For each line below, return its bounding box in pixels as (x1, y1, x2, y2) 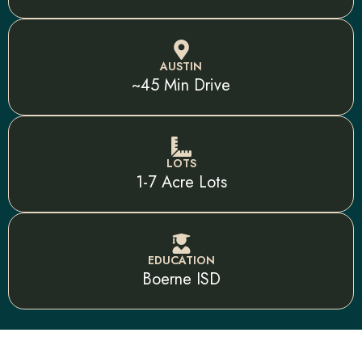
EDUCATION (147, 251, 215, 268)
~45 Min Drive (132, 73, 230, 97)
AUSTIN (160, 57, 202, 74)
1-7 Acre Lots (135, 170, 227, 194)
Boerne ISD (141, 267, 221, 291)
